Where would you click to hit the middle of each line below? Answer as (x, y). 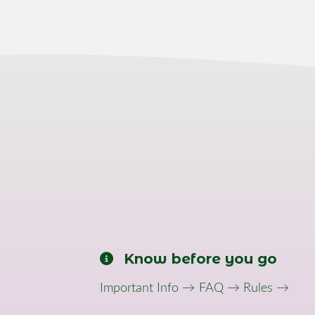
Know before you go (200, 259)
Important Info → (147, 288)
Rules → (266, 288)
